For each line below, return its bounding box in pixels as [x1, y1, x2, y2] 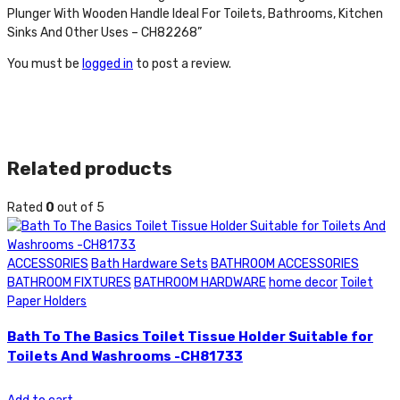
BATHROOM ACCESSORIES [211, 255, 359, 271]
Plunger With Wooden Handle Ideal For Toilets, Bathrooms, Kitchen [7, 5, 383, 21]
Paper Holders [7, 293, 87, 309]
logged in [82, 55, 133, 71]
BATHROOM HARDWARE [134, 274, 266, 290]
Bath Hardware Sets [91, 255, 208, 271]
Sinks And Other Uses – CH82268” [7, 24, 202, 40]
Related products [7, 157, 172, 180]
